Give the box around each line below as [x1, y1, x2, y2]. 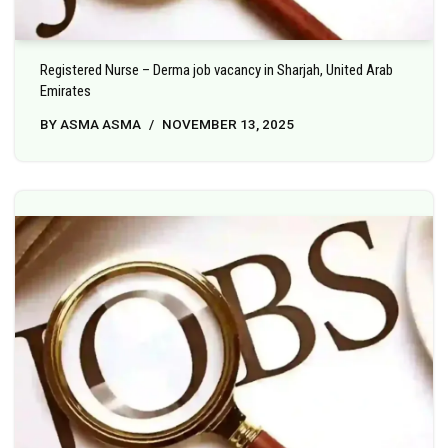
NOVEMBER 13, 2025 [162, 115, 294, 132]
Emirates [40, 81, 91, 100]
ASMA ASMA [60, 115, 141, 132]
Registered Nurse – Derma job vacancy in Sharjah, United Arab [40, 60, 393, 79]
